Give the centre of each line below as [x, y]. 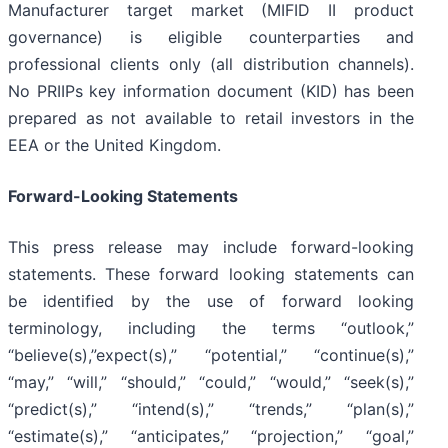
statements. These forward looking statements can [211, 274]
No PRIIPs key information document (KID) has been [211, 91]
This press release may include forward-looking [211, 247]
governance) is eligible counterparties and [211, 37]
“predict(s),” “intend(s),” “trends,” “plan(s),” [211, 409]
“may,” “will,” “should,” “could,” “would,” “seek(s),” [211, 382]
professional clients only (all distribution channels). [211, 64]
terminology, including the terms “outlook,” [211, 328]
